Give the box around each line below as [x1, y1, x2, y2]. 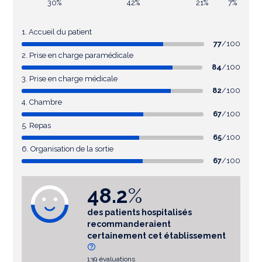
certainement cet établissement [87, 231, 226, 241]
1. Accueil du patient [22, 27, 92, 37]
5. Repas [22, 121, 51, 130]
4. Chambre [22, 98, 62, 107]
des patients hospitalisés [87, 208, 192, 218]
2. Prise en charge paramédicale [22, 51, 133, 60]
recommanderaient [87, 219, 171, 229]
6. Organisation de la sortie [22, 144, 113, 154]
